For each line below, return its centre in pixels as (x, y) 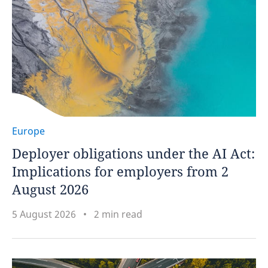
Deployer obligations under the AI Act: (133, 153)
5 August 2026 (44, 214)
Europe (28, 131)
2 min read (118, 214)
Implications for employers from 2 (120, 171)
